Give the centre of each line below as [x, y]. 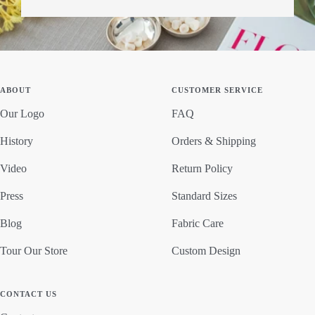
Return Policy [202, 168]
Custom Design [206, 250]
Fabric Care [198, 223]
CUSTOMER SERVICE [217, 90]
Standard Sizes [204, 195]
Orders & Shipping [214, 141]
